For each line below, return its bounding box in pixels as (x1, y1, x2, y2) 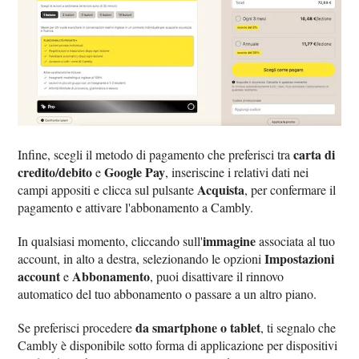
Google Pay (104, 162, 166, 181)
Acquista (197, 179, 245, 199)
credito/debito (18, 162, 93, 181)
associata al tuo (256, 232, 336, 249)
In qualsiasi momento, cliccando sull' (18, 232, 204, 249)
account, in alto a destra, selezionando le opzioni (18, 249, 265, 267)
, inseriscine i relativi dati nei (165, 163, 309, 180)
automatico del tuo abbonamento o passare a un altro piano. (18, 284, 317, 302)
